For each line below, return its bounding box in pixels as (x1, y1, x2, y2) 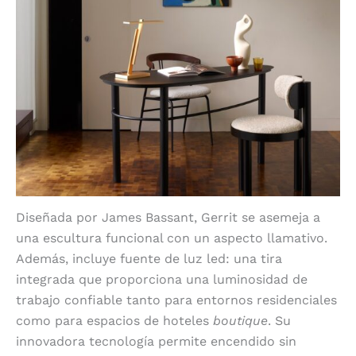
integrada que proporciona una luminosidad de (16, 271, 308, 287)
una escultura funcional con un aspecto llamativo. (16, 230, 327, 246)
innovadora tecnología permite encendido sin (16, 333, 296, 349)
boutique (213, 312, 268, 328)
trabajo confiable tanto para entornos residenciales (16, 292, 337, 308)
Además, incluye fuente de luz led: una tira (16, 250, 282, 266)
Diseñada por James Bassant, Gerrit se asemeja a (16, 209, 320, 225)
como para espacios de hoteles (16, 312, 213, 328)
